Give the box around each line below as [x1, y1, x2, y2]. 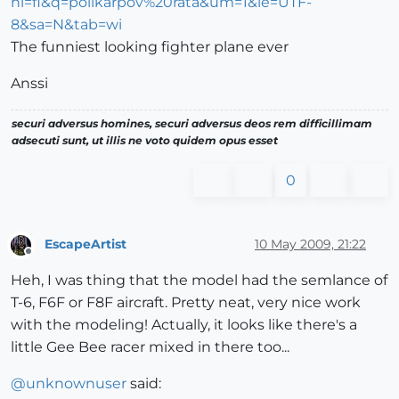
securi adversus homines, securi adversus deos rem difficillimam [12, 117, 372, 131]
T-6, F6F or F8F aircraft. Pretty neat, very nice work [11, 293, 361, 311]
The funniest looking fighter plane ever [11, 38, 289, 56]
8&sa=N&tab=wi [11, 16, 122, 34]
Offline [28, 251, 62, 265]
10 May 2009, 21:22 [255, 235, 366, 252]
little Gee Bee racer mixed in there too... [11, 338, 289, 355]
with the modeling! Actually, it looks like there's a [11, 315, 357, 333]
